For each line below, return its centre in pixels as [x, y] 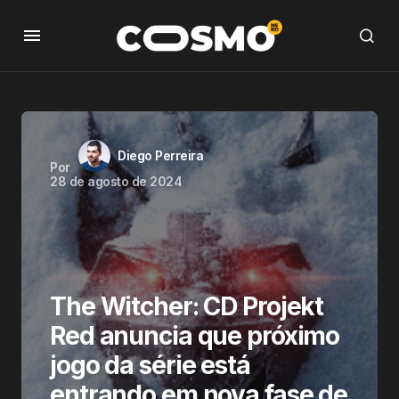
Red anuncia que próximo [195, 336]
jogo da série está [150, 365]
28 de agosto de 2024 [116, 181]
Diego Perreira [161, 155]
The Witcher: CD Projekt [187, 306]
